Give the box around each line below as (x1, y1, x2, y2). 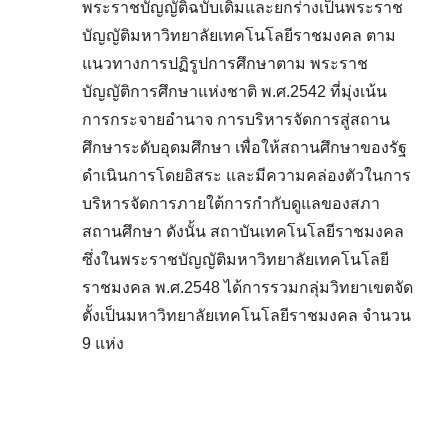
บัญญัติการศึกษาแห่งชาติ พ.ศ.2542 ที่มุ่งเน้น (82, 82, 388, 100)
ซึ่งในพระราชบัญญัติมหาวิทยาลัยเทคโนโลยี (82, 250, 390, 268)
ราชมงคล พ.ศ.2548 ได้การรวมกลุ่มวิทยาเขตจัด (82, 278, 414, 296)
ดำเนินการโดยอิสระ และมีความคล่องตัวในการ (82, 166, 412, 184)
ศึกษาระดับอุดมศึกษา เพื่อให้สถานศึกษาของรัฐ (82, 138, 408, 156)
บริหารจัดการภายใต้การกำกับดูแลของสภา (82, 194, 381, 212)
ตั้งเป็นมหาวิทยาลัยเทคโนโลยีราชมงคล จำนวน (82, 306, 412, 324)
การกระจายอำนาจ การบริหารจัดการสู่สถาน (82, 110, 391, 128)
